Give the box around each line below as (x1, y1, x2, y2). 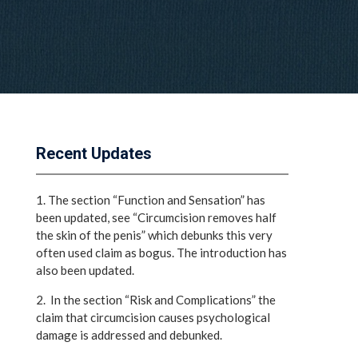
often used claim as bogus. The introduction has (36, 245, 287, 260)
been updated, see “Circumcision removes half (36, 210, 276, 225)
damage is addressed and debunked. (36, 328, 222, 342)
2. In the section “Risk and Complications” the (36, 292, 276, 307)
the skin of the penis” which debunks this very (36, 228, 272, 242)
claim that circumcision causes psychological (36, 310, 270, 324)
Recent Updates (36, 144, 152, 163)
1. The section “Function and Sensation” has (36, 193, 265, 207)
